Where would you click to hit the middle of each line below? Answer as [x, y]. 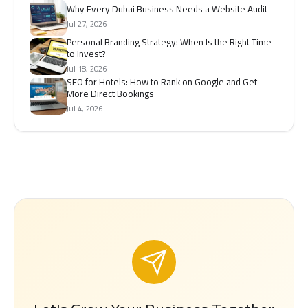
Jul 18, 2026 [87, 68]
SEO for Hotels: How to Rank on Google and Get [162, 81]
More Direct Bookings [110, 93]
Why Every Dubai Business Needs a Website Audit [167, 9]
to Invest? [86, 53]
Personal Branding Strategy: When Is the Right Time [169, 42]
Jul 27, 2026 [87, 24]
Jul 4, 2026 [85, 108]
